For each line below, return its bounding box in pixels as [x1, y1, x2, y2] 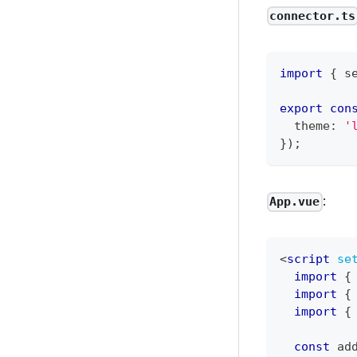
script [287, 252, 331, 267]
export [280, 101, 324, 116]
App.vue [269, 194, 320, 210]
